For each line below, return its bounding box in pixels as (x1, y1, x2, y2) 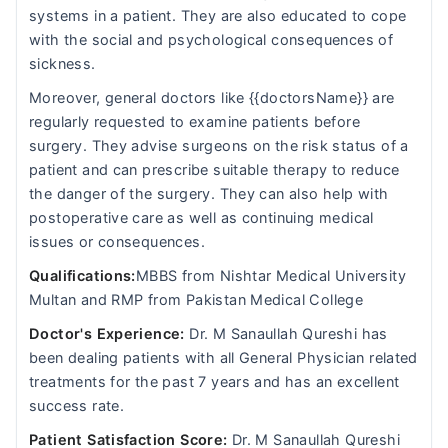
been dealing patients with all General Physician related (29, 349, 418, 367)
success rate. (29, 397, 125, 415)
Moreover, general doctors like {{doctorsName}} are (29, 89, 395, 107)
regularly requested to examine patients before (29, 113, 360, 131)
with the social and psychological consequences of (29, 31, 394, 49)
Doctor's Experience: (29, 325, 185, 343)
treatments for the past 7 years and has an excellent (29, 373, 400, 391)
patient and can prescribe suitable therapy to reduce (29, 161, 400, 179)
